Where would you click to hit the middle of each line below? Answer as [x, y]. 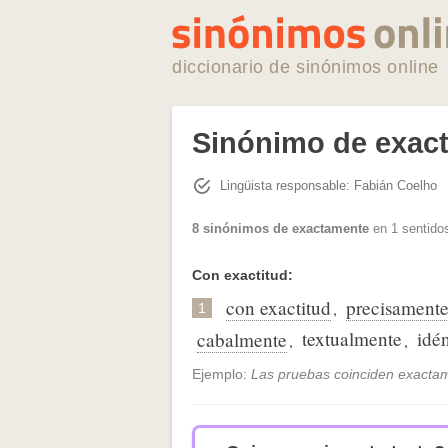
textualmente [352, 339]
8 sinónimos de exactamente [280, 229]
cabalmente [242, 340]
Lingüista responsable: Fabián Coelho [328, 185]
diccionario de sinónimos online [305, 67]
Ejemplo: [221, 374]
